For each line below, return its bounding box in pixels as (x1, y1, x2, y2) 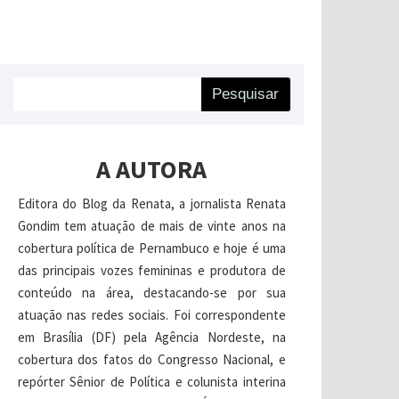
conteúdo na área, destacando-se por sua (17, 284, 286, 301)
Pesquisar (212, 85, 280, 102)
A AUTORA (96, 153, 208, 185)
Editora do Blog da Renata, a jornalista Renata (17, 195, 286, 212)
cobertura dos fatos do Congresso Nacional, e (17, 351, 286, 368)
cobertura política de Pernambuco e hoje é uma (17, 240, 286, 256)
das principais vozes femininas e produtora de (17, 262, 286, 279)
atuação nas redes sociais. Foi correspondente (17, 306, 286, 323)
